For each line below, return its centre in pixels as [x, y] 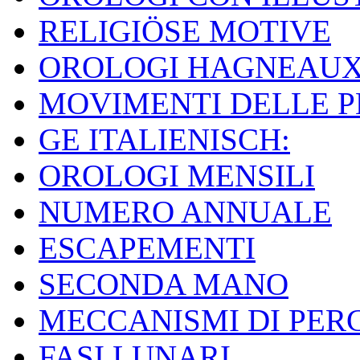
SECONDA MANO [164, 284]
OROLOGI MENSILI [177, 176]
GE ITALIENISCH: [164, 140]
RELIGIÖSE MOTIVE [185, 31]
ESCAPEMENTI [147, 248]
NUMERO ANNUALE [185, 212]
